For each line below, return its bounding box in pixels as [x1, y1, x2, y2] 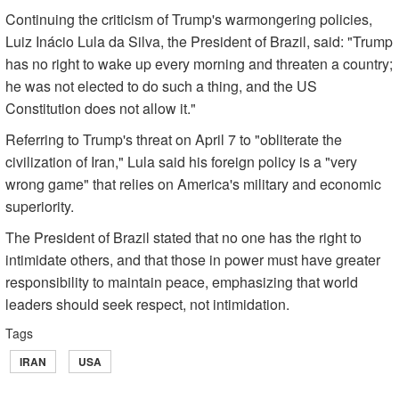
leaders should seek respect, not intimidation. [5, 294, 289, 315]
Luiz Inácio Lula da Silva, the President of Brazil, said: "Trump [5, 31, 393, 53]
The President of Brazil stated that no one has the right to [5, 227, 362, 248]
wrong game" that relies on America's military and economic [5, 174, 381, 195]
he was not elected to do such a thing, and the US [5, 76, 317, 97]
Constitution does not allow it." [5, 98, 196, 119]
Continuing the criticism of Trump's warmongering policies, [5, 9, 372, 30]
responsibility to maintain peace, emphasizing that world [5, 272, 358, 293]
